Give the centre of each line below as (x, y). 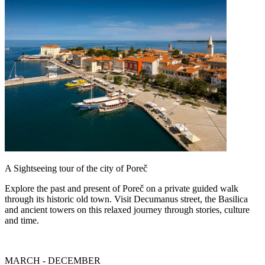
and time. (22, 220)
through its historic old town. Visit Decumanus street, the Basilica (126, 199)
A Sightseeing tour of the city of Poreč (76, 168)
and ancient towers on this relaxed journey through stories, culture (127, 209)
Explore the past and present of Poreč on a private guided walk (122, 188)
